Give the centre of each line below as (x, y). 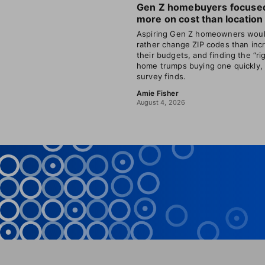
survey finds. (161, 76)
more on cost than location (200, 19)
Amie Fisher (158, 93)
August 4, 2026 (161, 102)
